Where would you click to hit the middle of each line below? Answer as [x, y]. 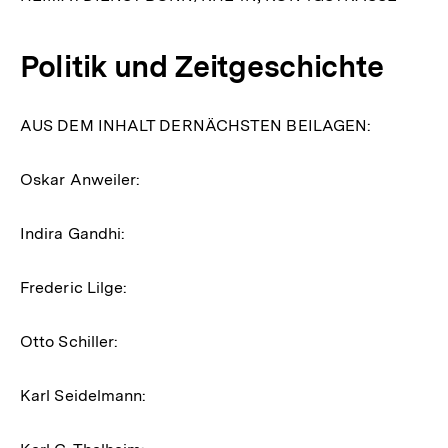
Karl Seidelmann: [83, 395]
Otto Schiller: [69, 341]
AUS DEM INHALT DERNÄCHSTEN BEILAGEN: [196, 125]
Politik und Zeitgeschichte [202, 65]
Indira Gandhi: [73, 233]
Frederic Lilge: [74, 287]
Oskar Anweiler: [80, 179]
